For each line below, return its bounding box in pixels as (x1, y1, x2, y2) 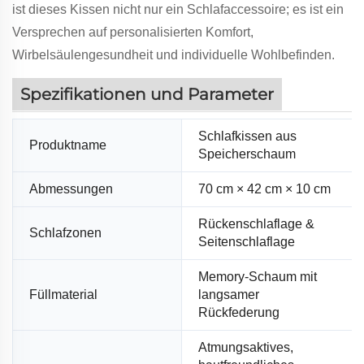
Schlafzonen (29, 226, 102, 240)
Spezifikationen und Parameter (20, 84, 274, 104)
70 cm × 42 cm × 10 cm (198, 182, 331, 197)
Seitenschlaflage (198, 235, 295, 249)
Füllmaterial (29, 288, 97, 302)
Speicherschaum (198, 147, 296, 162)
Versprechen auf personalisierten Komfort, (12, 24, 253, 39)
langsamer (198, 288, 259, 302)
